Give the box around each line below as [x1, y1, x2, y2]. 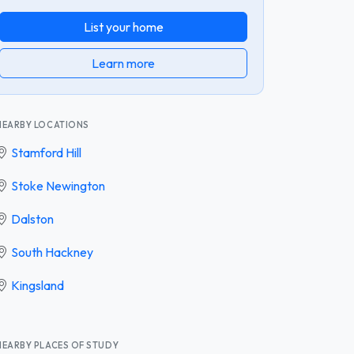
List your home [83, 18, 164, 35]
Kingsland [11, 277, 64, 293]
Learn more [92, 55, 155, 71]
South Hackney [11, 243, 93, 260]
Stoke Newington [11, 177, 105, 194]
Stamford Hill [11, 144, 81, 160]
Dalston [11, 210, 54, 227]
